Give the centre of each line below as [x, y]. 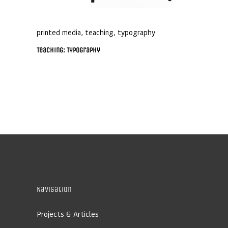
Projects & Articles [68, 213]
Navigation [54, 189]
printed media [59, 32]
